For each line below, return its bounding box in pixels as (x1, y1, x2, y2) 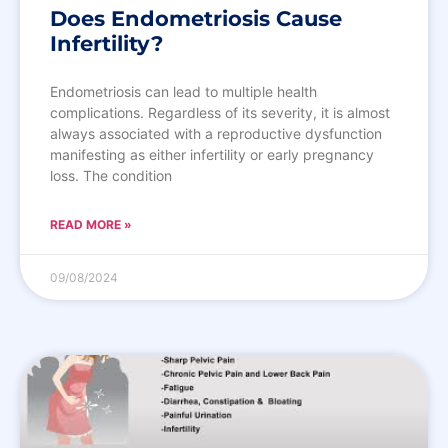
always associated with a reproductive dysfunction (50, 124, 382, 142)
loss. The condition (50, 166, 172, 184)
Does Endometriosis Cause (50, 5, 342, 31)
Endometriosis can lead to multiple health (50, 82, 317, 100)
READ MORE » (50, 216, 132, 232)
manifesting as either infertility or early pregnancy (50, 145, 374, 163)
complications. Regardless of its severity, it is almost (50, 103, 390, 121)
